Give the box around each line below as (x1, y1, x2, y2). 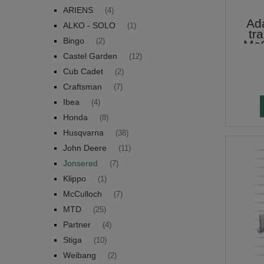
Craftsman (63, 81, 102, 91)
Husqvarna (63, 127, 104, 137)
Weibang (63, 250, 96, 260)
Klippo (63, 173, 86, 183)
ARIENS (63, 5, 93, 15)
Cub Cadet (63, 66, 103, 76)
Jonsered (63, 158, 98, 168)
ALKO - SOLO (63, 20, 115, 30)
